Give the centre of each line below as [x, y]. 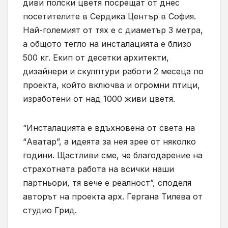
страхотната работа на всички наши [98, 169]
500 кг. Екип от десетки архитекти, [96, 58]
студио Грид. [50, 210]
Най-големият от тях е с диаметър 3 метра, [113, 30]
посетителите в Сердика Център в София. [109, 17]
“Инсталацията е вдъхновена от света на [109, 128]
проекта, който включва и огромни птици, [111, 85]
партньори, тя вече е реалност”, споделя [107, 183]
